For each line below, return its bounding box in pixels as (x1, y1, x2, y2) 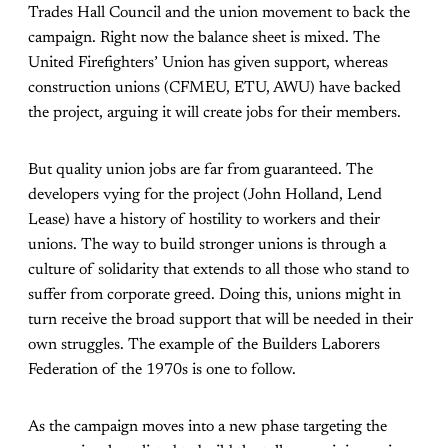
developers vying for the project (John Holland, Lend (28, 187, 382, 204)
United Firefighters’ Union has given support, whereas (28, 55, 388, 72)
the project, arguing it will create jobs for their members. (28, 105, 401, 122)
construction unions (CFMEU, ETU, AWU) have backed (28, 80, 401, 97)
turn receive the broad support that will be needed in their (28, 312, 413, 329)
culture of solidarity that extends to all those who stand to (28, 262, 409, 279)
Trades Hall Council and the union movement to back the (28, 5, 410, 22)
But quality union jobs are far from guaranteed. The (28, 162, 373, 179)
